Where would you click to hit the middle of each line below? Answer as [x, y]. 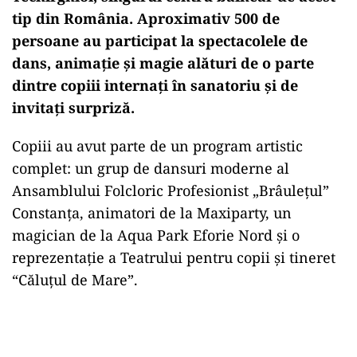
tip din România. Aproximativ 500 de [146, 18]
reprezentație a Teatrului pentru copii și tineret [174, 257]
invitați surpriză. [73, 107]
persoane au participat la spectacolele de [160, 40]
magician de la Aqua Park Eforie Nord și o [156, 235]
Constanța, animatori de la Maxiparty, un [152, 212]
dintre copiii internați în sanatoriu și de [155, 85]
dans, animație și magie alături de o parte [163, 63]
